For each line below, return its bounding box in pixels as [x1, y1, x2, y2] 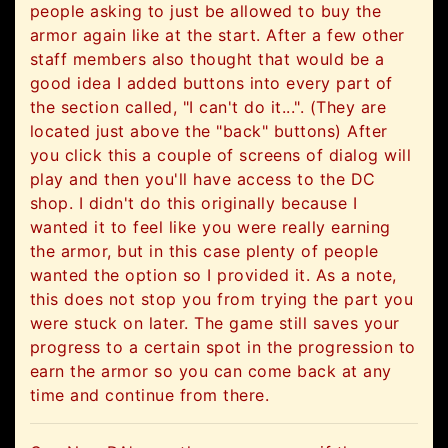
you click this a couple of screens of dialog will [30, 145, 412, 166]
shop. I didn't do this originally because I [30, 193, 358, 214]
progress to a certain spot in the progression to [30, 337, 416, 358]
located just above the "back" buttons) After [30, 121, 388, 142]
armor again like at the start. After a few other [30, 25, 405, 46]
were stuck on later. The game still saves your [30, 313, 400, 334]
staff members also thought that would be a [30, 49, 385, 70]
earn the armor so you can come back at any [30, 361, 392, 382]
